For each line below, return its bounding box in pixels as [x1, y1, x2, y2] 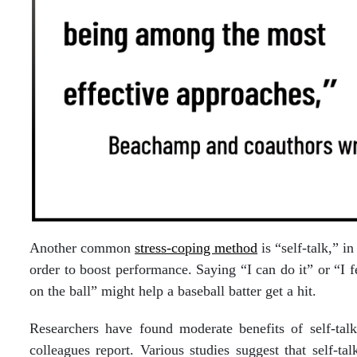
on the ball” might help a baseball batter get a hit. [29, 283, 316, 299]
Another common [29, 240, 135, 256]
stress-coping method [135, 240, 258, 256]
